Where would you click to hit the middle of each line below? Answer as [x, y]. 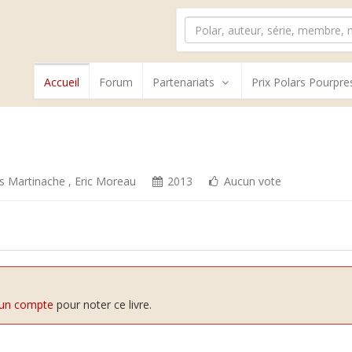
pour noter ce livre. [103, 304]
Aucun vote [251, 181]
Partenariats [183, 82]
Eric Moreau [106, 181]
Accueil [62, 82]
